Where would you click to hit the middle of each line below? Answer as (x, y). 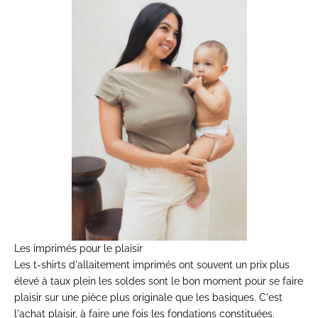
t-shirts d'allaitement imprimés (105, 264)
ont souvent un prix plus (233, 264)
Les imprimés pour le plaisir (78, 248)
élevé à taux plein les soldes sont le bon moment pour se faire (159, 281)
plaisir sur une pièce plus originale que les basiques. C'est (148, 297)
